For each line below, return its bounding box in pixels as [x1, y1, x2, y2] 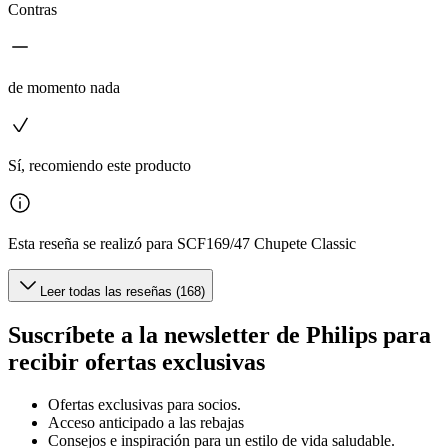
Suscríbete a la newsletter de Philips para [8, 321, 431, 348]
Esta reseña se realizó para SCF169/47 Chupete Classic [8, 235, 356, 253]
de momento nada [8, 79, 120, 97]
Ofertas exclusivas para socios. [48, 395, 241, 413]
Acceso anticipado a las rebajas [48, 413, 244, 431]
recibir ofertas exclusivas [8, 348, 265, 375]
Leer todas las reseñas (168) [40, 284, 205, 300]
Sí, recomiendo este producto [8, 157, 191, 175]
